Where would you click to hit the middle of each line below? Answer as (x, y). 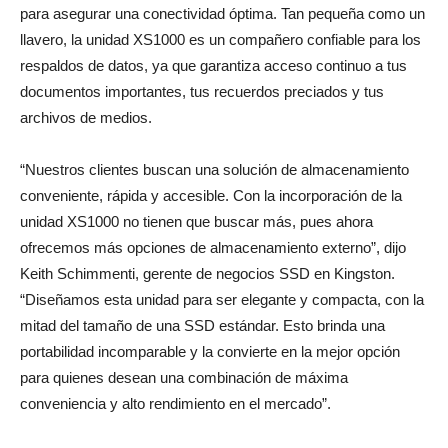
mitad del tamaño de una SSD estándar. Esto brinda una (202, 326)
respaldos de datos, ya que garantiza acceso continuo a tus (213, 66)
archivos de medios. (86, 118)
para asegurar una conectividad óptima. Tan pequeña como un (222, 14)
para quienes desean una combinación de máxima (184, 378)
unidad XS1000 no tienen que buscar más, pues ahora (196, 222)
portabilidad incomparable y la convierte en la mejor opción (210, 352)
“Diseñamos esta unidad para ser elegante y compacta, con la (222, 300)
